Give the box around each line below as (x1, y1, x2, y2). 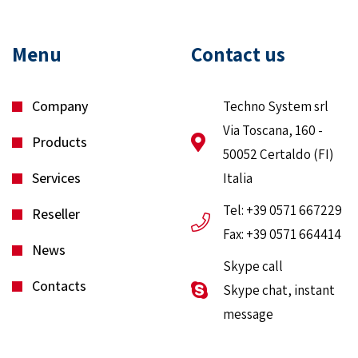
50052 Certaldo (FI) (223, 145, 333, 164)
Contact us (191, 41, 285, 68)
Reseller (32, 205, 80, 224)
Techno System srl (223, 97, 328, 116)
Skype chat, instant (223, 281, 335, 300)
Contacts (32, 276, 86, 296)
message (223, 305, 273, 324)
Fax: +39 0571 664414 (223, 225, 341, 244)
